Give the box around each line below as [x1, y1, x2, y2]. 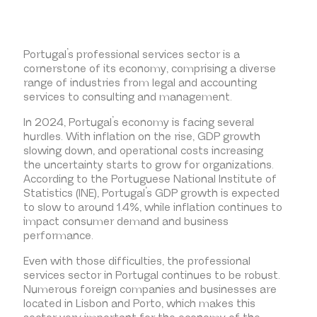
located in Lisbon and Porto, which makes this [23, 297, 255, 311]
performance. [23, 229, 93, 243]
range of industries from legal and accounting [23, 76, 257, 91]
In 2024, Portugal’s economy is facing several [23, 116, 254, 130]
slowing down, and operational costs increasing [23, 144, 263, 158]
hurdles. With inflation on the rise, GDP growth [23, 130, 260, 144]
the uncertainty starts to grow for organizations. [23, 158, 274, 173]
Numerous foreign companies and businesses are [23, 283, 277, 297]
